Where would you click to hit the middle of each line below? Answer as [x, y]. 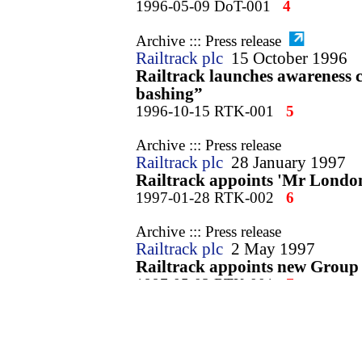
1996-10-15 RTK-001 [205, 111]
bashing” [169, 94]
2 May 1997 [273, 249]
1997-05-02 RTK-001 [205, 284]
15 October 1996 [289, 58]
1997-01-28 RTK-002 [205, 198]
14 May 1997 [278, 335]
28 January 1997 [288, 162]
